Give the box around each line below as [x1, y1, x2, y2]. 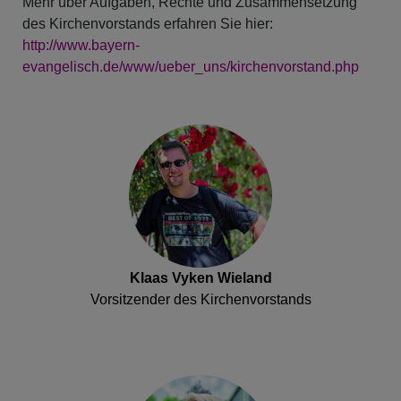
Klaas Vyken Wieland [129, 270, 272, 286]
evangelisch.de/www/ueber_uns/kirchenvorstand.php [22, 59, 359, 75]
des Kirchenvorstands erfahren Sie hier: [22, 16, 273, 32]
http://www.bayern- [22, 38, 140, 54]
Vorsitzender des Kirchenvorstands [90, 292, 311, 308]
